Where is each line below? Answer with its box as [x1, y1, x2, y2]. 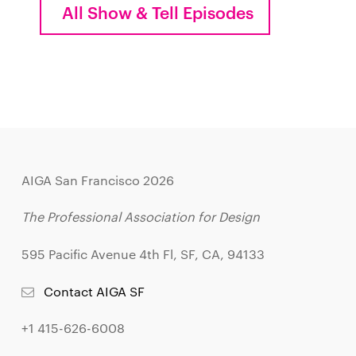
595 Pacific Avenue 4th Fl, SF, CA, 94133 [21, 245, 265, 262]
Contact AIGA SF [44, 282, 145, 300]
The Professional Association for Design [21, 208, 260, 226]
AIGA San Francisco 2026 [21, 171, 174, 188]
